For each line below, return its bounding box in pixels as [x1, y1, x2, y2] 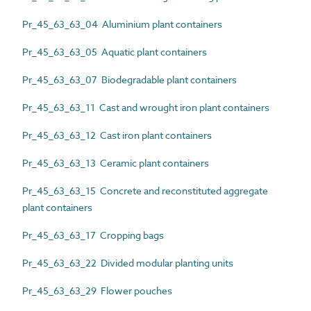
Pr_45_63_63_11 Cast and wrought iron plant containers [22, 100, 269, 114]
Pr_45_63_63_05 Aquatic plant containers [22, 44, 207, 58]
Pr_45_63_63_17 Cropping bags [22, 228, 164, 242]
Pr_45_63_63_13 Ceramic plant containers [22, 155, 209, 169]
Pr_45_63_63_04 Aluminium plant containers [22, 17, 222, 31]
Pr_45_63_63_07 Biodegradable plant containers [22, 72, 237, 86]
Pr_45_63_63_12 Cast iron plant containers [22, 128, 212, 142]
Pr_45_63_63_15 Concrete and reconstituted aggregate [22, 183, 268, 197]
